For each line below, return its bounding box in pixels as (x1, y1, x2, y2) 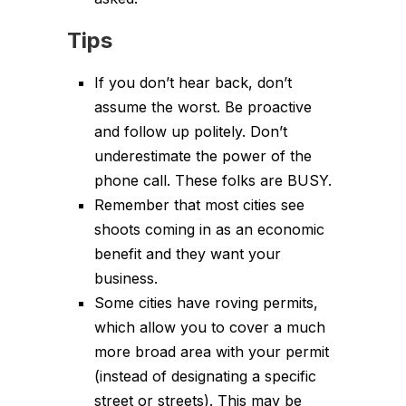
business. (94, 268, 158, 287)
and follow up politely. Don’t (94, 121, 287, 140)
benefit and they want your (94, 244, 281, 263)
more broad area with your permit (94, 342, 329, 361)
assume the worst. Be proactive (94, 97, 312, 116)
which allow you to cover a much (94, 317, 325, 336)
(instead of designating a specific (94, 366, 316, 385)
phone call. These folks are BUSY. (94, 170, 332, 189)
